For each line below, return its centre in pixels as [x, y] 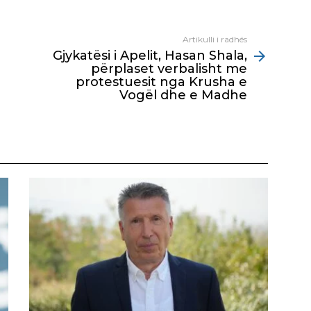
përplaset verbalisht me [169, 69]
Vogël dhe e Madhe [183, 95]
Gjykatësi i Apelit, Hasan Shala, [150, 56]
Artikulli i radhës [215, 40]
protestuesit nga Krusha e [161, 82]
